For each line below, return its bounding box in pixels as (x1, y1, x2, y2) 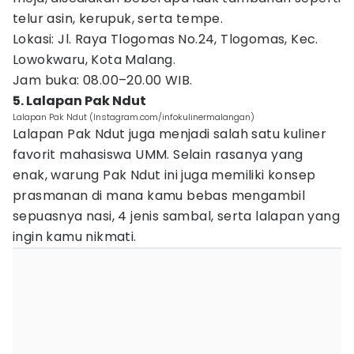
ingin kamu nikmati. (13, 228, 137, 246)
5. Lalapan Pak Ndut (13, 92, 146, 110)
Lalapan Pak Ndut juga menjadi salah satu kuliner (13, 125, 327, 143)
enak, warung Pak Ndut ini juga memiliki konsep (13, 166, 316, 184)
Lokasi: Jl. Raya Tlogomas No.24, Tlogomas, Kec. (13, 30, 318, 48)
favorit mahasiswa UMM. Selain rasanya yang (13, 145, 303, 164)
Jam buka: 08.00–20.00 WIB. (13, 71, 193, 89)
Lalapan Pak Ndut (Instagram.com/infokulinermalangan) (13, 111, 254, 123)
